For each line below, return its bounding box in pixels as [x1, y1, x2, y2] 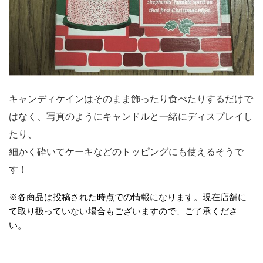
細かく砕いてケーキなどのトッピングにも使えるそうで [9, 147, 244, 157]
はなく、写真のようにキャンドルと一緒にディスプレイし [9, 112, 253, 122]
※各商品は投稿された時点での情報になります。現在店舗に [9, 192, 247, 202]
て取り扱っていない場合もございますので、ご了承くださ [9, 206, 238, 216]
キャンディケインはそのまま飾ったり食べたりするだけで [9, 94, 253, 104]
